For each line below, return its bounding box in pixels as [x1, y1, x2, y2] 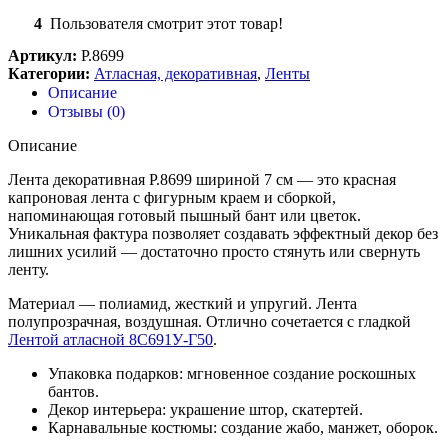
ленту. [8, 261, 49, 279]
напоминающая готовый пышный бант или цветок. [8, 207, 361, 225]
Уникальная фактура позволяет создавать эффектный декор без [8, 225, 438, 243]
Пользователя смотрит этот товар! [50, 15, 283, 33]
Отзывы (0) [48, 103, 125, 121]
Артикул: [8, 47, 81, 65]
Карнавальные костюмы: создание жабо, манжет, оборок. [48, 419, 438, 437]
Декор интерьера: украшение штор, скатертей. [48, 401, 363, 419]
